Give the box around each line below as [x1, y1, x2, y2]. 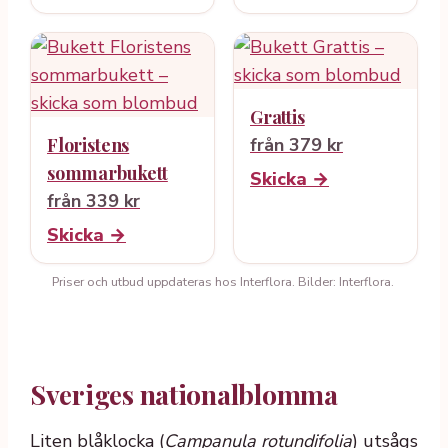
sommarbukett [47, 160, 168, 185]
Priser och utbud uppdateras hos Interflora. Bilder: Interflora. [52, 272, 394, 290]
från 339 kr [47, 188, 140, 213]
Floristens [47, 132, 130, 157]
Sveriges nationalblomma [30, 376, 338, 413]
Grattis [250, 104, 305, 129]
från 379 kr [250, 132, 343, 157]
